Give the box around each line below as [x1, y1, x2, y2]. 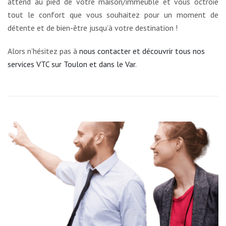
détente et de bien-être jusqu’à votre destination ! [8, 22, 178, 33]
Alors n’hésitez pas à [8, 45, 79, 56]
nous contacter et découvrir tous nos [79, 45, 205, 56]
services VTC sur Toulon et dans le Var [8, 59, 135, 69]
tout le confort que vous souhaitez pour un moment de [8, 9, 218, 20]
